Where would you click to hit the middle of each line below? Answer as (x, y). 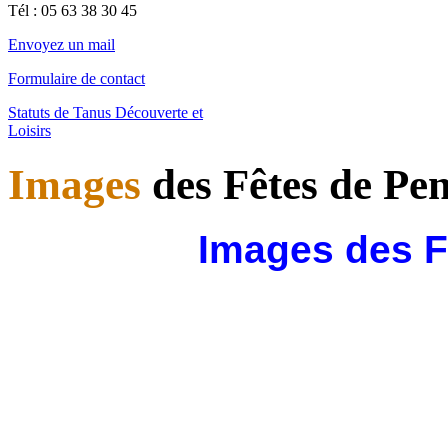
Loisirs (29, 130)
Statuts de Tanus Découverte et (105, 112)
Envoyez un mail (61, 44)
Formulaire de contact (76, 78)
